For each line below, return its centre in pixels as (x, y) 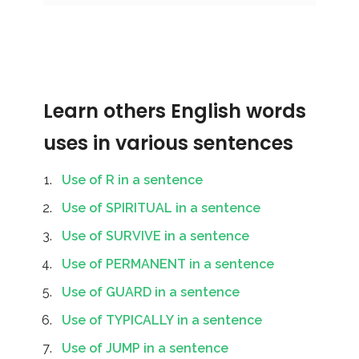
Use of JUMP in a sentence (145, 348)
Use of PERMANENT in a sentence (168, 264)
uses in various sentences (168, 143)
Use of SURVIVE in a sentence (155, 236)
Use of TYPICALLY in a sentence (162, 320)
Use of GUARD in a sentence (151, 292)
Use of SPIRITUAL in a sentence (161, 208)
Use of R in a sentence (132, 180)
